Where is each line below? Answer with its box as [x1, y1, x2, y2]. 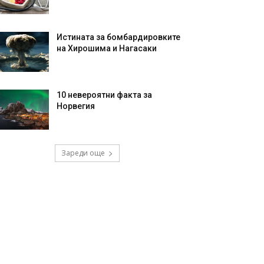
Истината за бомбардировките [57, 32, 181, 42]
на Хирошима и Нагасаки [57, 44, 157, 54]
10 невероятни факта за [57, 90, 153, 100]
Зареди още [61, 148, 105, 159]
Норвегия [57, 101, 95, 111]
